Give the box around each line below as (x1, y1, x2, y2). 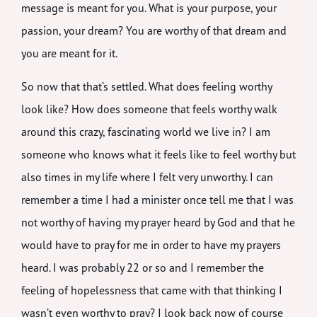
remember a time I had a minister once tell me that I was (21, 192, 294, 207)
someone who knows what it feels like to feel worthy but (21, 146, 296, 161)
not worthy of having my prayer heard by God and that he (21, 214, 295, 229)
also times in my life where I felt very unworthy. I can (21, 169, 273, 184)
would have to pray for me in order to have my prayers (21, 237, 281, 252)
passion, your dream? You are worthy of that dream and (21, 23, 287, 38)
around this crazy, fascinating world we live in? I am (21, 124, 270, 139)
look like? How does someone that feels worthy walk (21, 101, 277, 116)
